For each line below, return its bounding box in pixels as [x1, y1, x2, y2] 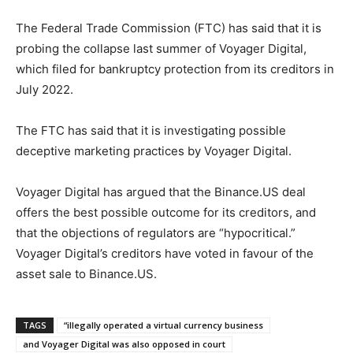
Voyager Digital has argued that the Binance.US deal [16, 184, 306, 199]
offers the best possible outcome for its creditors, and [16, 204, 316, 220]
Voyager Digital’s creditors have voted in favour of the [16, 245, 314, 261]
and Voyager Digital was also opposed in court [23, 337, 225, 350]
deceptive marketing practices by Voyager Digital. [16, 143, 292, 158]
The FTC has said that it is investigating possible [16, 122, 286, 138]
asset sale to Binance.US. [16, 266, 157, 281]
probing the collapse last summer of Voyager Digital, [16, 40, 307, 56]
